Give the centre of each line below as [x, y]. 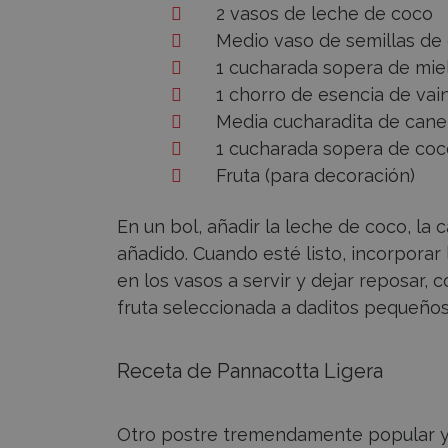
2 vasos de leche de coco [324, 14]
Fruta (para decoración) [315, 176]
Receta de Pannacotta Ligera [250, 370]
